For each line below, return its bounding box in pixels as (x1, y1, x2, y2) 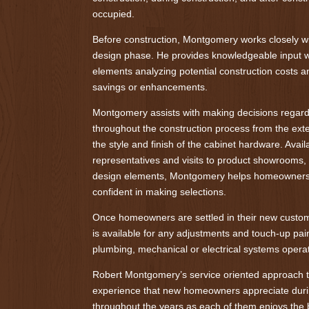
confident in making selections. (92, 186, 227, 197)
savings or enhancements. (92, 81, 208, 92)
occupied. (92, 8, 135, 19)
